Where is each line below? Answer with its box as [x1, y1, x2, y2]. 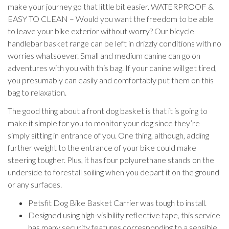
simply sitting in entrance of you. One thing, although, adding [8, 130, 209, 140]
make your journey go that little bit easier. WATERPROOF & [8, 2, 214, 11]
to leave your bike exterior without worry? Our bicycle [8, 26, 194, 36]
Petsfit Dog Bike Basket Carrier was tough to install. [28, 198, 207, 208]
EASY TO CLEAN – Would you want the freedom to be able [8, 14, 214, 24]
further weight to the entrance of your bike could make [8, 143, 196, 152]
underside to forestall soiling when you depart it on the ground [8, 167, 219, 177]
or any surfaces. [8, 179, 62, 189]
